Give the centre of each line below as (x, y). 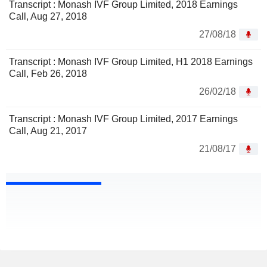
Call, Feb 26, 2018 (48, 74)
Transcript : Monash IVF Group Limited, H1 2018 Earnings (131, 62)
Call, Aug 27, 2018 (48, 17)
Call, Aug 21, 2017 (48, 131)
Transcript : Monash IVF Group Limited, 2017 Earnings (123, 119)
